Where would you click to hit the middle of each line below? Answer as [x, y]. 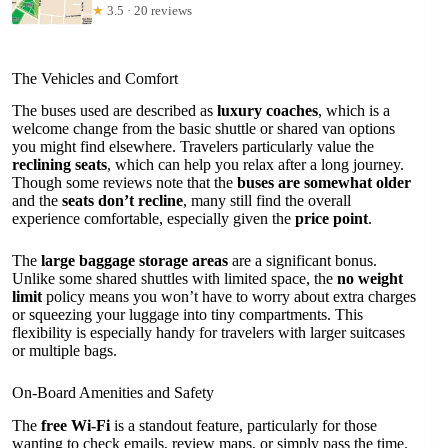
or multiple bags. [64, 351]
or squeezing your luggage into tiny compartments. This [187, 315]
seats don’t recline [122, 201]
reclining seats [59, 165]
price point [331, 219]
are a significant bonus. [302, 261]
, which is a [354, 111]
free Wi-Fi [75, 426]
